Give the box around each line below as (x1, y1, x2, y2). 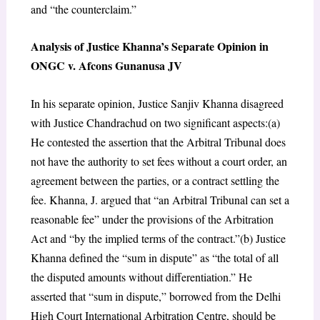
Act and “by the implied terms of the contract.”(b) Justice (30, 230, 286, 246)
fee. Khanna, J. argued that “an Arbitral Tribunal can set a (30, 191, 289, 207)
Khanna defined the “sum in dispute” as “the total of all (30, 249, 279, 265)
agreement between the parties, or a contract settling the (30, 172, 279, 188)
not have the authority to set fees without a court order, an (30, 153, 287, 169)
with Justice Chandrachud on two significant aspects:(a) (30, 114, 280, 130)
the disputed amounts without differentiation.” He (30, 269, 252, 284)
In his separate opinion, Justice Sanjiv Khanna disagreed (30, 95, 284, 111)
